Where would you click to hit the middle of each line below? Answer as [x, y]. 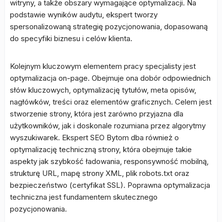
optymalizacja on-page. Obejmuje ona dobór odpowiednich [110, 78]
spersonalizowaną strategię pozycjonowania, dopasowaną [109, 27]
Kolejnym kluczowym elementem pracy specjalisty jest [103, 66]
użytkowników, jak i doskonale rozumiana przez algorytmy [108, 126]
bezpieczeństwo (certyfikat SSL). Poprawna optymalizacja [110, 185]
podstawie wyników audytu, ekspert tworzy [84, 15]
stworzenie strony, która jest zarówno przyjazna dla [97, 114]
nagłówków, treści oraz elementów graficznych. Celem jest [111, 102]
